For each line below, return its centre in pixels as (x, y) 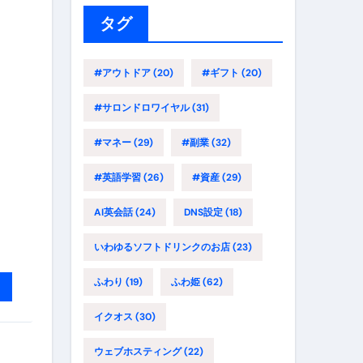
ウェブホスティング (138, 352)
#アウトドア (122, 73)
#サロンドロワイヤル (142, 108)
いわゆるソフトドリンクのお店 (162, 247)
